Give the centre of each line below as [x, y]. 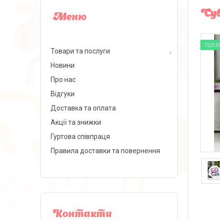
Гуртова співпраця [80, 137]
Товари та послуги [80, 51]
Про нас [63, 80]
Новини [63, 65]
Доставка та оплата [83, 108]
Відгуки [63, 94]
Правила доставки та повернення [105, 151]
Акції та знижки [76, 122]
